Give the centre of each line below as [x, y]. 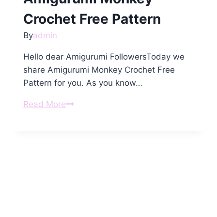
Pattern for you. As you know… [83, 83]
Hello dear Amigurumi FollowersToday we [104, 56]
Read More [45, 104]
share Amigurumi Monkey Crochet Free [99, 70]
